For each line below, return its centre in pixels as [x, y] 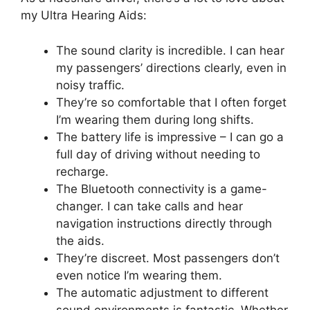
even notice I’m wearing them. [139, 275]
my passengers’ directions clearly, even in [171, 67]
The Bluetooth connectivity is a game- [162, 189]
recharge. [82, 171]
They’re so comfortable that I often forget [171, 102]
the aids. [80, 240]
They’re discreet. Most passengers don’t [168, 258]
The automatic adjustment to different [162, 292]
